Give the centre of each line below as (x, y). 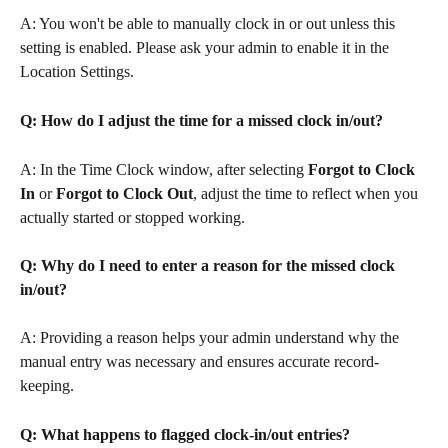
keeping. (47, 386)
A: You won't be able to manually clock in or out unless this (209, 24)
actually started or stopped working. (132, 217)
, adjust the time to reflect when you (307, 193)
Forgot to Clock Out (124, 193)
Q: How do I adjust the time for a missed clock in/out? (201, 120)
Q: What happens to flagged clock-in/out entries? (185, 434)
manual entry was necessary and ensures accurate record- (199, 362)
